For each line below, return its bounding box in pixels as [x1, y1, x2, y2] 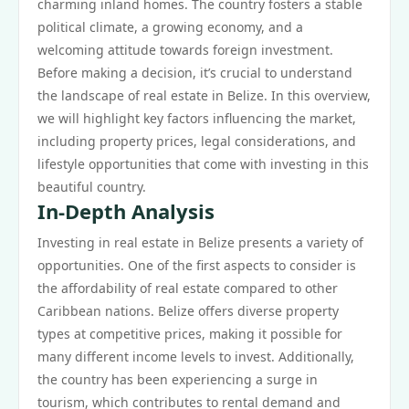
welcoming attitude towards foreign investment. [37, 41, 333, 58]
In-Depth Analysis [37, 197, 215, 225]
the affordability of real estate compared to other [37, 279, 338, 297]
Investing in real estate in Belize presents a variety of [37, 234, 363, 251]
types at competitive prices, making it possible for [37, 325, 342, 342]
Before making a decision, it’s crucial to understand [37, 64, 352, 81]
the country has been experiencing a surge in [37, 371, 318, 388]
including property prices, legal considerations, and [37, 132, 356, 150]
